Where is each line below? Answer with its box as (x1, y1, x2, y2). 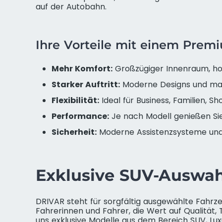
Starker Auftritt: (52, 79, 120, 90)
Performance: (52, 111, 109, 122)
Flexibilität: (52, 95, 99, 106)
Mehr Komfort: (52, 63, 112, 74)
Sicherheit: (52, 126, 97, 138)
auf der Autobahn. (36, 1, 107, 12)
